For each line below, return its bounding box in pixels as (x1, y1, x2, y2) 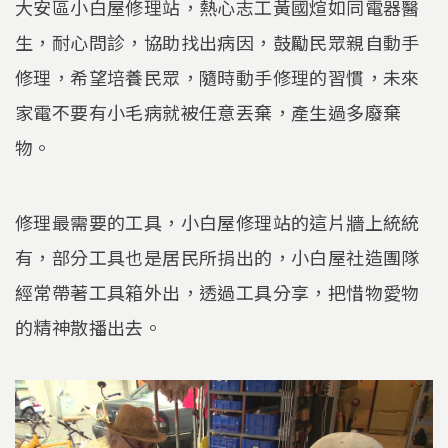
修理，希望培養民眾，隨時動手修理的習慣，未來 (15, 63, 420, 90)
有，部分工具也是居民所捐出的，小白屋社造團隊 (15, 244, 420, 271)
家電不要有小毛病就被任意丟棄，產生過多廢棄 (15, 98, 402, 125)
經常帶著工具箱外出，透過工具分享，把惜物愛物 (15, 279, 420, 306)
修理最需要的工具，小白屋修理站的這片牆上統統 (15, 209, 420, 236)
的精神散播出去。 (15, 314, 163, 341)
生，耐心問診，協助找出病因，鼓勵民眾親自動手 (15, 28, 420, 55)
